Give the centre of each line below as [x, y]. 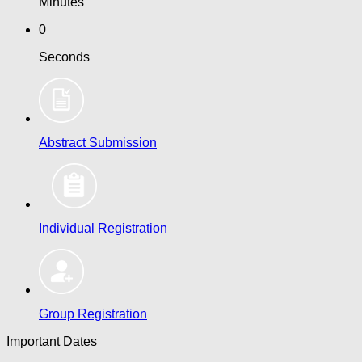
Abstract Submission [98, 143]
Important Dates [52, 341]
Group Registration [93, 314]
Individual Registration [103, 228]
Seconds [64, 57]
